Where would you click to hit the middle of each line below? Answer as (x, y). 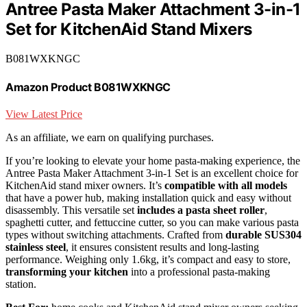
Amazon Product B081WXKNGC (88, 87)
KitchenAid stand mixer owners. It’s (85, 185)
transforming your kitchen (67, 271)
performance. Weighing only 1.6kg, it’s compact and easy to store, (148, 259)
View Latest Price (44, 114)
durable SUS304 (263, 234)
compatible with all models (226, 185)
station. (21, 284)
